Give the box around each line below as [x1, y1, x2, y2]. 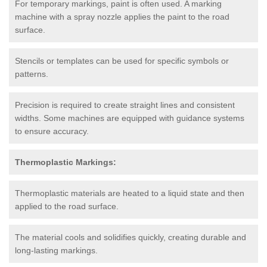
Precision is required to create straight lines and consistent [15, 100, 235, 110]
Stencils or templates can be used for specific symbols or [15, 55, 229, 66]
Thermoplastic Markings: [15, 157, 116, 167]
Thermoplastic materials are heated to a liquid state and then [15, 188, 244, 198]
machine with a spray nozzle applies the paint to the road [15, 11, 229, 21]
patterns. [15, 69, 48, 79]
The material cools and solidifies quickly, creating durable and [15, 232, 246, 242]
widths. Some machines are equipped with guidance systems [15, 113, 244, 123]
